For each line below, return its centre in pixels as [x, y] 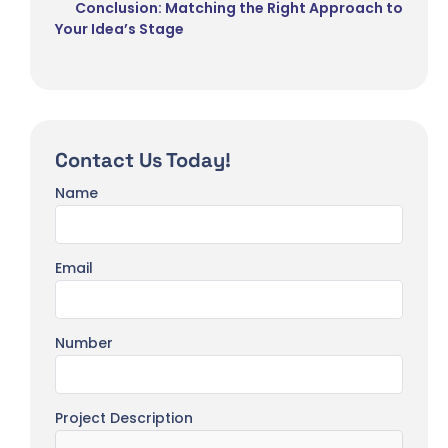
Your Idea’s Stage [119, 28]
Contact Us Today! [143, 159]
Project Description [124, 417]
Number [84, 342]
